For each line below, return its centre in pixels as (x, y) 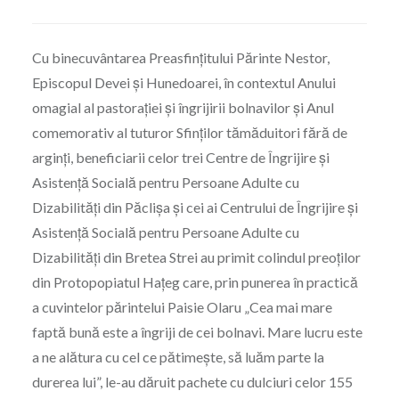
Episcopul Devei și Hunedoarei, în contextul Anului (183, 83)
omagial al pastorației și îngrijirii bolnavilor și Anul (183, 108)
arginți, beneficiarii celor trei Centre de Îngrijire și (180, 158)
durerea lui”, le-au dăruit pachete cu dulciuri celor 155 (192, 382)
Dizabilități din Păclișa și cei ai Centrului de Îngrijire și (195, 208)
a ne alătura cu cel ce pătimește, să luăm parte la (178, 357)
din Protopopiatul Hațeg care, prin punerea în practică (195, 282)
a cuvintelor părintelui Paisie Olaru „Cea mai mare (182, 307)
